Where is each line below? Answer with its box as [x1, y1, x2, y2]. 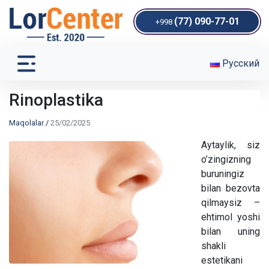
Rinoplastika [9, 89, 103, 110]
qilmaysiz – [201, 196, 260, 208]
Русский [220, 57, 259, 69]
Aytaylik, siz [201, 139, 260, 151]
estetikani [201, 254, 243, 266]
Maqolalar [9, 118, 44, 127]
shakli [201, 240, 226, 252]
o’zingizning [201, 153, 251, 165]
